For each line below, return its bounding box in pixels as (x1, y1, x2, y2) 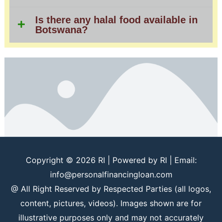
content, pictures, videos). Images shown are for (20, 198, 202, 208)
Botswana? (35, 24, 88, 35)
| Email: (166, 155, 197, 165)
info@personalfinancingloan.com (50, 169, 172, 179)
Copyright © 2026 (25, 155, 98, 165)
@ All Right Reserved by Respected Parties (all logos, (11, 183, 211, 194)
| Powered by (105, 155, 160, 165)
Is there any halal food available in (35, 14, 198, 25)
